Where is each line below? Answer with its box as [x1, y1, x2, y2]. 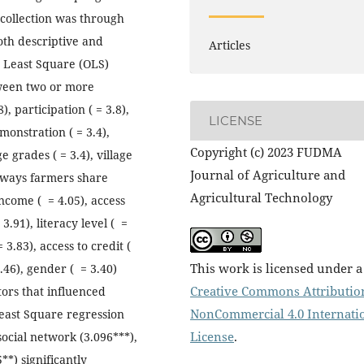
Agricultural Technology [190, 189, 332, 206]
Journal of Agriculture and [190, 167, 345, 184]
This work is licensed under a [190, 259, 362, 276]
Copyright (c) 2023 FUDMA [190, 144, 342, 161]
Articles [208, 37, 250, 54]
